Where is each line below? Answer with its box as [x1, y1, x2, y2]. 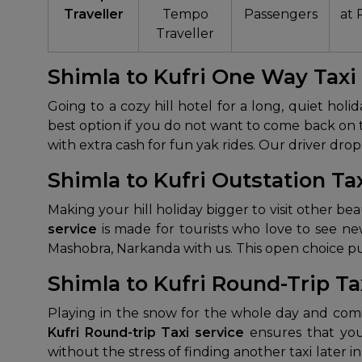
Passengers [243, 6, 318, 22]
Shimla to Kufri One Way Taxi [48, 64, 356, 89]
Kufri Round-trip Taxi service [48, 325, 244, 340]
